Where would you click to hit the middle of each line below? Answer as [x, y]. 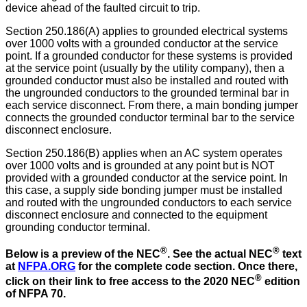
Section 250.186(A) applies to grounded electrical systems [147, 32]
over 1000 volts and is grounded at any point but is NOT [140, 166]
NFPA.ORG [47, 266]
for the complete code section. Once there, [186, 266]
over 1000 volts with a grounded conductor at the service [142, 44]
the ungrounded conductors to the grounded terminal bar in [147, 93]
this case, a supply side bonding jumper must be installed [144, 191]
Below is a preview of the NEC [83, 254]
